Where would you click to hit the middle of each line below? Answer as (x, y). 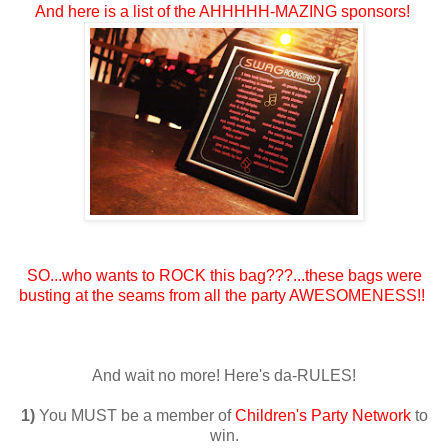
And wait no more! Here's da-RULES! (224, 375)
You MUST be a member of (136, 415)
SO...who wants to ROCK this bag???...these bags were (224, 275)
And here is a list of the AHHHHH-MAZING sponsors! (224, 11)
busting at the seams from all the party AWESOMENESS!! (224, 295)
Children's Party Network (322, 415)
